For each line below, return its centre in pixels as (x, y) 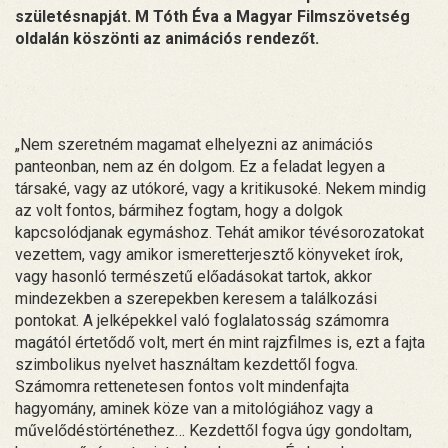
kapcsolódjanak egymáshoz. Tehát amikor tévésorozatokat (219, 232)
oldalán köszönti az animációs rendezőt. (167, 38)
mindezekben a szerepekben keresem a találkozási (196, 298)
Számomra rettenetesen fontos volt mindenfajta (182, 386)
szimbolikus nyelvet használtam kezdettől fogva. (186, 364)
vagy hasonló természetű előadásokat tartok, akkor (193, 276)
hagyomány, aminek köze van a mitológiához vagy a (194, 408)
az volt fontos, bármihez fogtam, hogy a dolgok (179, 210)
